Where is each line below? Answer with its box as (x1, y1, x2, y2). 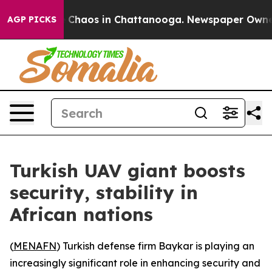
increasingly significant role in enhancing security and (10, 257, 260, 269)
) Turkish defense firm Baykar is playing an (56, 240, 254, 252)
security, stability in (10, 181, 198, 204)
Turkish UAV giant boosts (10, 159, 245, 182)
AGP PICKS (7, 14, 56, 25)
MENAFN (13, 240, 56, 252)
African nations (10, 203, 153, 226)
